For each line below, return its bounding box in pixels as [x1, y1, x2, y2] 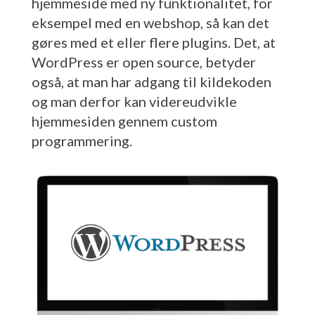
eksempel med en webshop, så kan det [31, 13, 269, 31]
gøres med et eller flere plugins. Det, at [31, 33, 276, 51]
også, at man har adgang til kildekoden [31, 72, 271, 90]
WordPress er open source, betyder [31, 53, 256, 70]
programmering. [31, 131, 132, 149]
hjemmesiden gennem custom [31, 112, 217, 129]
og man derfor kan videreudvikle [31, 92, 237, 110]
